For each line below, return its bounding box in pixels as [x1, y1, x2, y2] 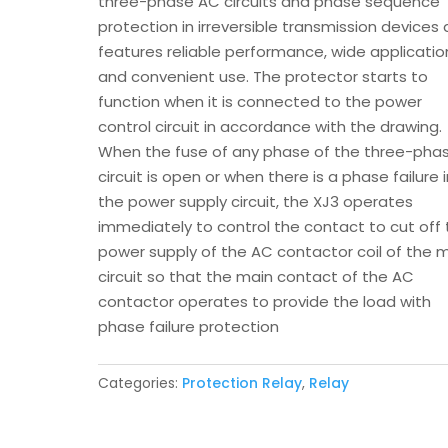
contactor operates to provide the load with [98, 291, 432, 312]
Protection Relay [182, 373, 303, 393]
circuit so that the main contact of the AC [98, 266, 415, 287]
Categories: [98, 373, 183, 393]
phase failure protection [98, 316, 280, 337]
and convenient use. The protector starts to [98, 66, 429, 87]
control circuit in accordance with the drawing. [98, 116, 443, 137]
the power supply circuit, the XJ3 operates [98, 191, 414, 212]
